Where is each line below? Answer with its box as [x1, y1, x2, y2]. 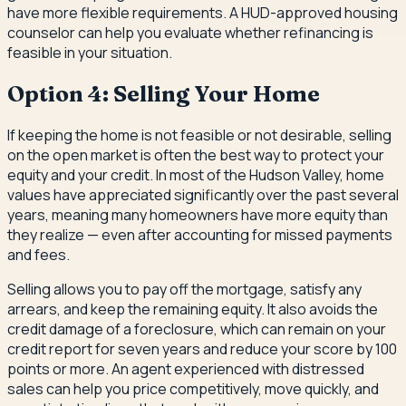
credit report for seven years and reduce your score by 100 [7, 338, 397, 359]
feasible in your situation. [7, 43, 172, 63]
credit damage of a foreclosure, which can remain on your [7, 318, 386, 339]
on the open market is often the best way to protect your [7, 144, 384, 165]
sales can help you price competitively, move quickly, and [7, 378, 379, 399]
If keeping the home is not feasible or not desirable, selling [7, 124, 391, 145]
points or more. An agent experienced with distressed [7, 358, 364, 379]
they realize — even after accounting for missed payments [7, 224, 392, 245]
